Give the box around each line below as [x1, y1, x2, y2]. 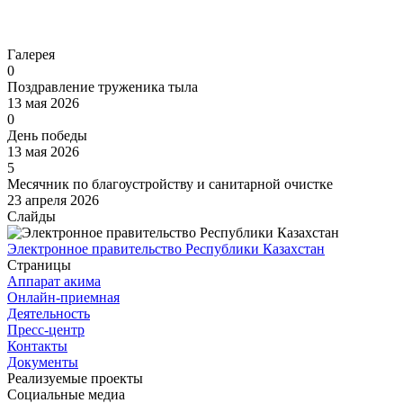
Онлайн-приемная [7, 290, 120, 306]
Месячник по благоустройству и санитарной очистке [7, 176, 333, 193]
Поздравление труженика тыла [7, 79, 198, 95]
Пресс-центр [7, 322, 85, 338]
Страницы [7, 257, 71, 273]
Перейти [7, 16, 60, 32]
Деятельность [7, 306, 90, 322]
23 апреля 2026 [7, 193, 99, 209]
